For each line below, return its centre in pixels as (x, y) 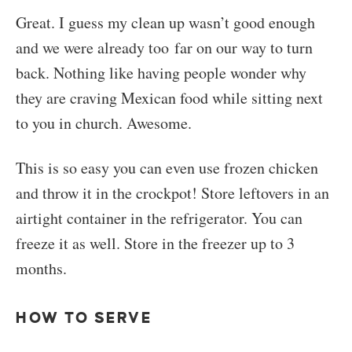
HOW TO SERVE (84, 317)
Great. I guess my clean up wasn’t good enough (165, 22)
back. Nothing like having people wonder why (161, 72)
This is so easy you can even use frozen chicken (167, 167)
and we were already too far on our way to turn (164, 47)
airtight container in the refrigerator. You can (159, 218)
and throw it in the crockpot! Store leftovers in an (172, 192)
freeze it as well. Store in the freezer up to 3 (155, 243)
